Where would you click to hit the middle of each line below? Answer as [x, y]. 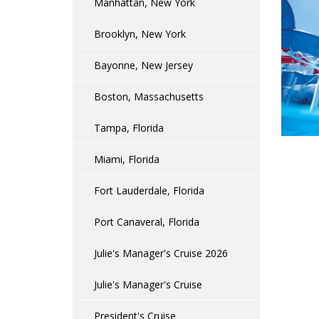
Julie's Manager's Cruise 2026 [161, 253]
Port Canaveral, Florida [147, 222]
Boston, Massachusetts [149, 96]
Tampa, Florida [129, 128]
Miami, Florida [127, 159]
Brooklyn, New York [140, 34]
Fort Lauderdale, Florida [149, 190]
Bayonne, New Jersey [143, 65]
